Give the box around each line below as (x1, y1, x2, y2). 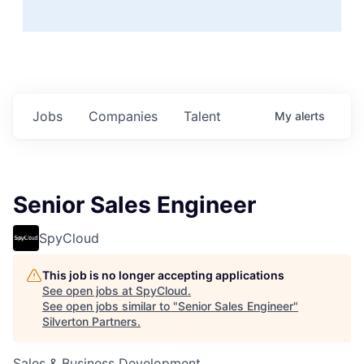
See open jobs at (42, 283, 136, 297)
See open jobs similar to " (42, 298, 178, 313)
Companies (89, 107, 158, 124)
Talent (184, 107, 221, 124)
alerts (295, 108, 325, 123)
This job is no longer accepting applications (42, 267, 284, 282)
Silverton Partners (42, 314, 137, 328)
